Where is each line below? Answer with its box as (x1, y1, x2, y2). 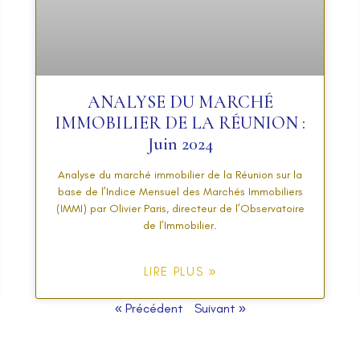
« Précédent (114, 301, 183, 317)
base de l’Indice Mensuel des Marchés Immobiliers (57, 185, 303, 199)
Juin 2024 (147, 133, 213, 155)
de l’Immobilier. (143, 219, 217, 233)
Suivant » (194, 301, 246, 317)
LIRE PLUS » (143, 264, 217, 280)
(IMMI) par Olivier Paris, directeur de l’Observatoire (55, 202, 305, 216)
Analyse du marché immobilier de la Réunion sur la (58, 168, 302, 182)
